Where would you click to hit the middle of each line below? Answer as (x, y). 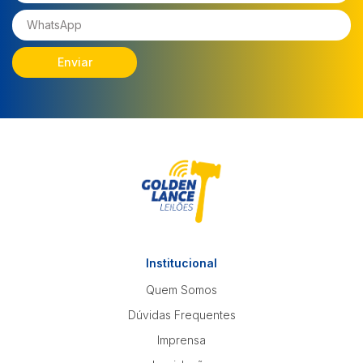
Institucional (181, 263)
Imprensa (181, 340)
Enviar (75, 62)
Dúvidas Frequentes (181, 314)
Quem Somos (181, 289)
